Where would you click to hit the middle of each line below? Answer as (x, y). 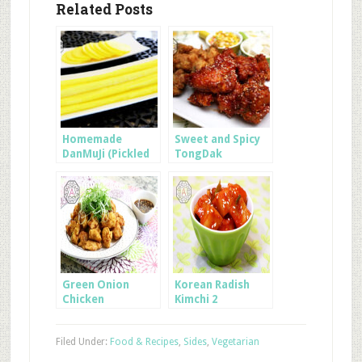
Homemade (92, 139)
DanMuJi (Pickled (105, 154)
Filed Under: (82, 342)
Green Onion (95, 285)
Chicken (83, 299)
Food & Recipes (144, 342)
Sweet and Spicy (217, 139)
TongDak (198, 154)
